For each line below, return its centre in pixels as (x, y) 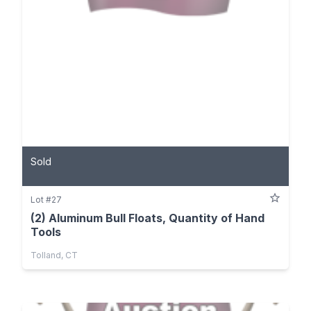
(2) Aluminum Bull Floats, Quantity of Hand (148, 218)
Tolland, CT (54, 255)
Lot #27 (46, 200)
